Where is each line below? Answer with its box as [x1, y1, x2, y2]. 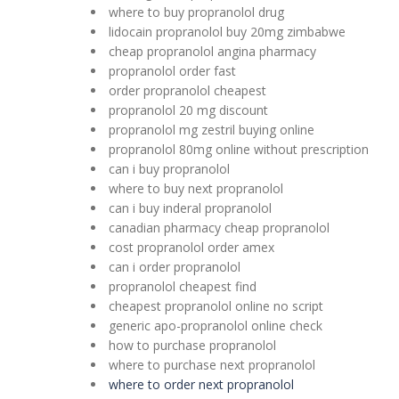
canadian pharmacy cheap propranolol [109, 219, 330, 236]
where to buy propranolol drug [109, 4, 284, 20]
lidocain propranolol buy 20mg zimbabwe [109, 23, 346, 40]
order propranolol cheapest [109, 82, 266, 99]
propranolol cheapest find [109, 278, 256, 295]
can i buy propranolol [109, 160, 230, 177]
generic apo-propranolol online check [109, 317, 322, 334]
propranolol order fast [109, 62, 236, 79]
